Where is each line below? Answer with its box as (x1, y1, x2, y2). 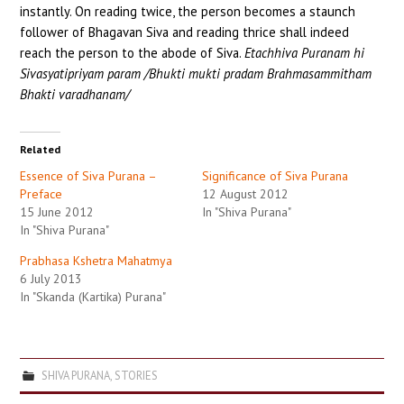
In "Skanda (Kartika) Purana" (20, 288, 167, 305)
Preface (20, 185, 63, 202)
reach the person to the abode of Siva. (20, 44, 245, 62)
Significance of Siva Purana (202, 167, 348, 184)
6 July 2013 (20, 270, 83, 287)
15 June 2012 (20, 203, 95, 220)
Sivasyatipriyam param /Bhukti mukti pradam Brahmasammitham (20, 65, 372, 83)
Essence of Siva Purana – (20, 167, 157, 184)
